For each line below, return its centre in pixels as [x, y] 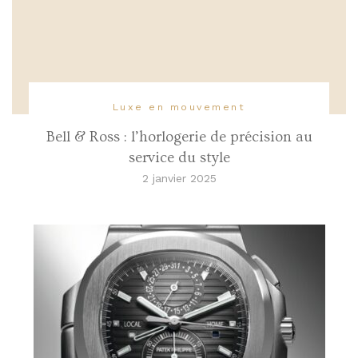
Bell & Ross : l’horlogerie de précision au [179, 137]
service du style [179, 157]
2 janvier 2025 [179, 178]
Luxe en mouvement [179, 106]
